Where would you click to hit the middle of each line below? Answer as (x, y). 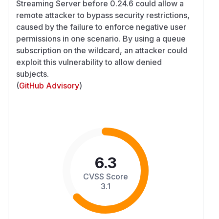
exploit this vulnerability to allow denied (89, 62)
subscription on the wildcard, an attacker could (102, 50)
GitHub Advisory (49, 85)
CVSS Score (106, 176)
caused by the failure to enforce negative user (101, 27)
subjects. (33, 74)
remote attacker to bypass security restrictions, (103, 15)
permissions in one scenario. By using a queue (101, 38)
